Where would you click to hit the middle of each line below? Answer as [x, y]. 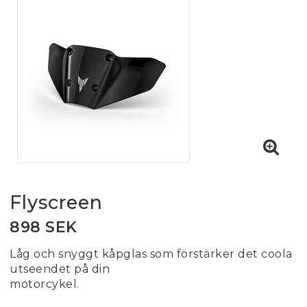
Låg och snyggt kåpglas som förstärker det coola [151, 254]
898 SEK [44, 227]
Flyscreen [56, 202]
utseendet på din [60, 269]
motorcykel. [45, 284]
